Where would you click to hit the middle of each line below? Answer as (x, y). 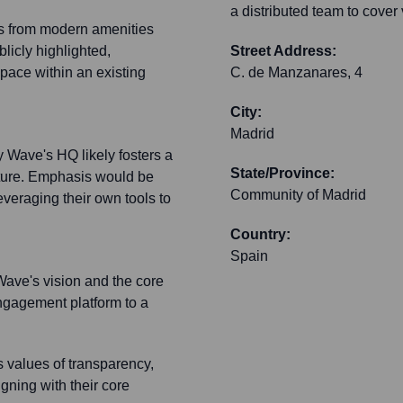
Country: (260, 235)
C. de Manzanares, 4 (296, 73)
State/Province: (282, 174)
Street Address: (283, 51)
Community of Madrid (298, 195)
